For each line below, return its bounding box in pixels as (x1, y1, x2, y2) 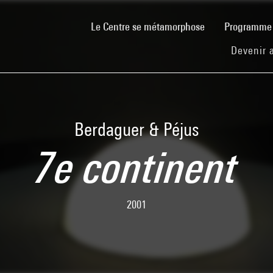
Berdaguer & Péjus (74, 119, 199, 140)
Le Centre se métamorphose (91, 19, 205, 33)
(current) (204, 19, 240, 32)
